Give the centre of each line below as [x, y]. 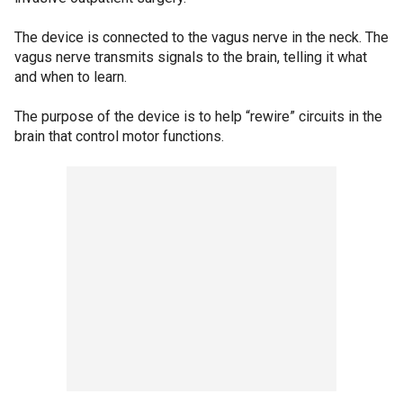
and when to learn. [71, 76]
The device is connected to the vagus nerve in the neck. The [201, 37]
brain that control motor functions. [119, 136]
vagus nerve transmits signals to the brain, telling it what [191, 57]
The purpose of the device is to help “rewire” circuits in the [198, 116]
